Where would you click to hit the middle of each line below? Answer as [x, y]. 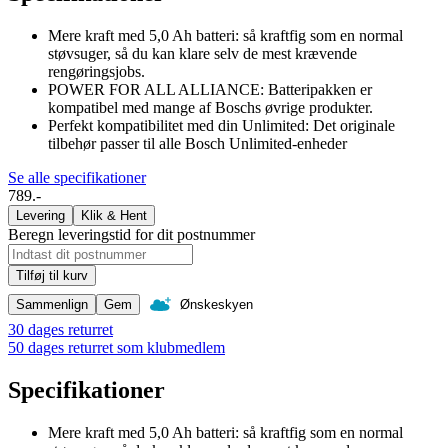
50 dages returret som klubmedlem [116, 347]
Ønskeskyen [216, 305]
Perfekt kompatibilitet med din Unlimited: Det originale [221, 125]
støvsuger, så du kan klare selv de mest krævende [202, 53]
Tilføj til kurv [52, 275]
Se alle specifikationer [77, 177]
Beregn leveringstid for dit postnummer [131, 234]
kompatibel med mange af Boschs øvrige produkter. [210, 107]
